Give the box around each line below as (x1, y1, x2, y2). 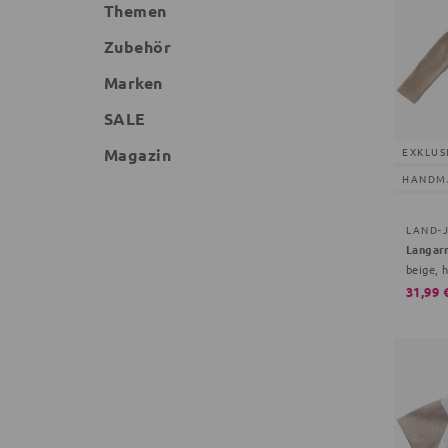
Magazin (104, 144, 172, 165)
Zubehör (104, 36, 172, 57)
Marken (104, 72, 163, 93)
